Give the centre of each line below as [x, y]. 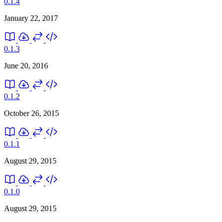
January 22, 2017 [31, 18]
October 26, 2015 [31, 113]
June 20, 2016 [26, 65]
